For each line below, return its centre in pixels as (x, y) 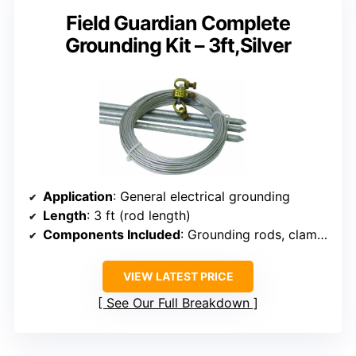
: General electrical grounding (201, 197)
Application (78, 197)
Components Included (112, 235)
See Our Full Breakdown (178, 303)
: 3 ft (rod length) (139, 216)
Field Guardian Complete (178, 23)
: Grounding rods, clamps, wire (249, 235)
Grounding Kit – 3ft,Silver (178, 45)
